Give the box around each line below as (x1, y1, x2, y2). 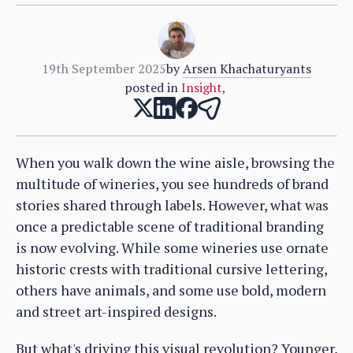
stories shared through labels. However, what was (16, 195, 329, 214)
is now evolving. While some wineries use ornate (16, 237, 329, 257)
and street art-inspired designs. (16, 301, 217, 321)
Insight (180, 78, 222, 96)
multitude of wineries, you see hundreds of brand (16, 173, 329, 193)
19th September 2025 (42, 59, 166, 77)
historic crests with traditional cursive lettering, (16, 258, 327, 278)
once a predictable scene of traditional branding (16, 216, 324, 236)
